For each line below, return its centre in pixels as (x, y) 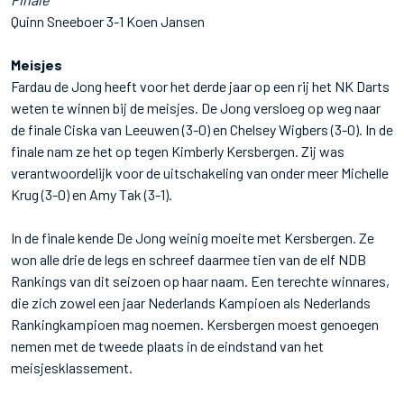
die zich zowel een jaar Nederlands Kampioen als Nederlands (191, 302)
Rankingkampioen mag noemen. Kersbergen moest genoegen (195, 324)
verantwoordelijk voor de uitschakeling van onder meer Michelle (200, 172)
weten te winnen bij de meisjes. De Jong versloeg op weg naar (196, 107)
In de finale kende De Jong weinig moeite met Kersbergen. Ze (193, 237)
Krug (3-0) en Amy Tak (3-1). (92, 194)
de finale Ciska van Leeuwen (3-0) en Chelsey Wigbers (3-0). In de (202, 129)
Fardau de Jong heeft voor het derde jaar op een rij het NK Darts (200, 86)
